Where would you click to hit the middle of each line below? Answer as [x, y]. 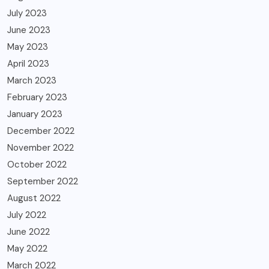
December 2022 [41, 131]
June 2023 [29, 30]
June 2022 [29, 232]
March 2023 [32, 81]
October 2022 [37, 165]
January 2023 [35, 114]
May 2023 [28, 47]
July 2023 [27, 14]
